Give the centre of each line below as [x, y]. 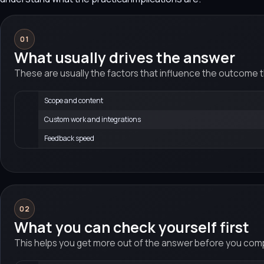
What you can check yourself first [132, 227]
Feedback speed [70, 138]
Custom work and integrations [93, 120]
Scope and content [74, 101]
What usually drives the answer [125, 57]
